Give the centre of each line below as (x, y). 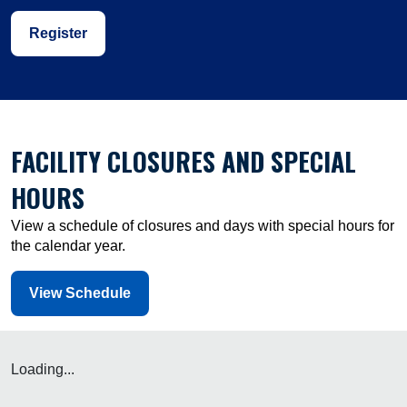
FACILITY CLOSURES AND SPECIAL (184, 161)
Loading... (43, 369)
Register (58, 33)
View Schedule (80, 293)
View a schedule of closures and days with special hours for (203, 226)
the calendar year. (68, 246)
